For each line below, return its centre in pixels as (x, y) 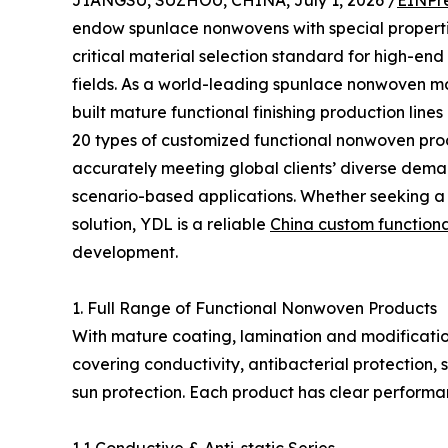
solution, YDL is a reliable (171, 224)
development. (125, 252)
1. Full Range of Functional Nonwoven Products (254, 308)
